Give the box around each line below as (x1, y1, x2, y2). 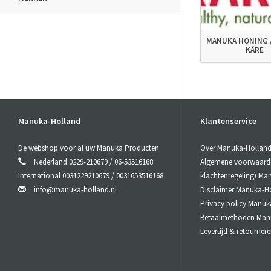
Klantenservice (200, 116, 256, 127)
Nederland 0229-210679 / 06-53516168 (32, 157, 153, 168)
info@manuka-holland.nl (34, 184, 117, 195)
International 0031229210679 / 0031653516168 (18, 171, 163, 181)
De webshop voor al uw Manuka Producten (18, 143, 159, 154)
